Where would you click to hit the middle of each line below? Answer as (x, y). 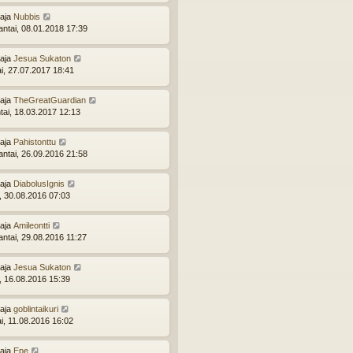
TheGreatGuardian (50, 100)
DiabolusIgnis (39, 184)
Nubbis (27, 17)
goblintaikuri (36, 309)
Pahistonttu (35, 142)
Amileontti (32, 226)
